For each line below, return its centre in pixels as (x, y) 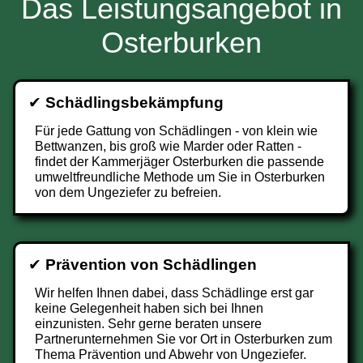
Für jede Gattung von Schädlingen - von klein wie (176, 131)
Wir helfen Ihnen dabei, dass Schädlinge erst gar (174, 293)
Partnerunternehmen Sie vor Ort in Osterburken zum (184, 339)
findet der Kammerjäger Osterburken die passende (179, 162)
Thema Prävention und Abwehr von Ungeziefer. (171, 354)
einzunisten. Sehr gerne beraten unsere (148, 324)
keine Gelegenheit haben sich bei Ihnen (149, 308)
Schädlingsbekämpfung (135, 102)
